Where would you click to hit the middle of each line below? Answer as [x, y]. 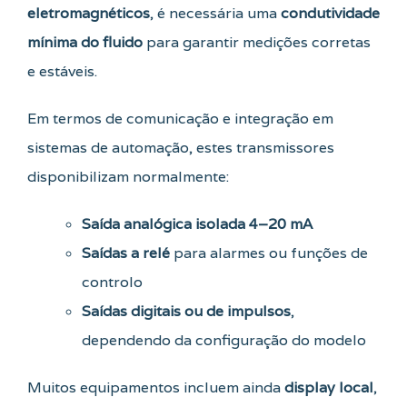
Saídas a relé [126, 253]
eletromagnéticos [89, 14]
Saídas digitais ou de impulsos [186, 312]
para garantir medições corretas [257, 43]
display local [329, 388]
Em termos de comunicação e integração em [180, 119]
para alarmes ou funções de [269, 253]
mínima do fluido [85, 43]
